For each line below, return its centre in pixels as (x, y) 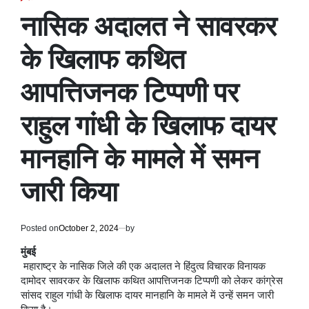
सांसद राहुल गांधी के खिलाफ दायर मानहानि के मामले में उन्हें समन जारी (147, 295)
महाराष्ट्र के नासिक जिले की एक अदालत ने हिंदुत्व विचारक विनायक (143, 266)
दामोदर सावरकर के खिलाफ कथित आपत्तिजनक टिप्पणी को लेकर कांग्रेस (152, 280)
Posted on (40, 228)
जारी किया (69, 191)
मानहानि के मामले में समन (140, 158)
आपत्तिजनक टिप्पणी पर (130, 92)
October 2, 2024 (89, 228)
